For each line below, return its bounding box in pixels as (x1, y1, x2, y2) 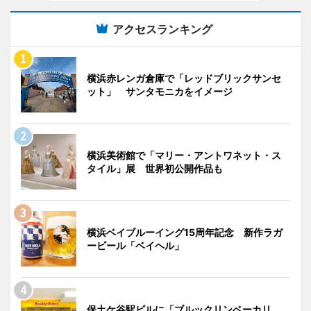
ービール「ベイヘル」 (87, 239, 184, 251)
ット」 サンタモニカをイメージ (87, 85, 242, 97)
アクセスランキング (112, 22, 212, 36)
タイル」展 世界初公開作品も (87, 162, 223, 174)
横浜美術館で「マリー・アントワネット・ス (87, 149, 281, 161)
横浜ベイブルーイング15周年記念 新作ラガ (87, 226, 283, 238)
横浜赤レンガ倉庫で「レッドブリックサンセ (87, 72, 281, 84)
